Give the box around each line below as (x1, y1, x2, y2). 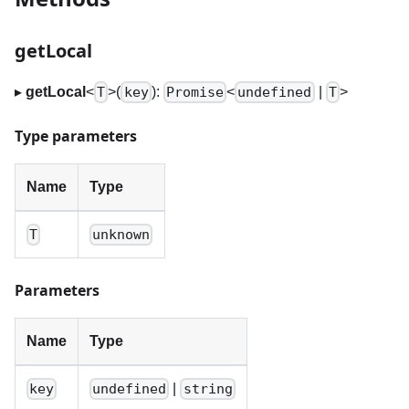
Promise (165, 84, 224, 101)
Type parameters (15, 126, 137, 147)
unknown (92, 226, 151, 244)
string (183, 381, 233, 398)
